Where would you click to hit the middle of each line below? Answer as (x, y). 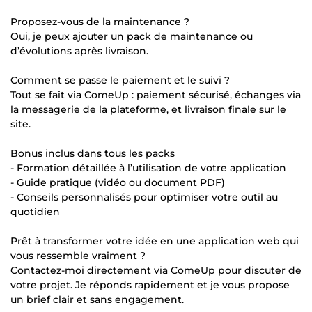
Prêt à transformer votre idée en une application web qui (155, 241)
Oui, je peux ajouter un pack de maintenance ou (132, 36)
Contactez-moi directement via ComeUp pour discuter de (156, 270)
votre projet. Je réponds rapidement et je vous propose (150, 284)
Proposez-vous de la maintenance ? (100, 21)
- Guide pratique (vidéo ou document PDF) (118, 182)
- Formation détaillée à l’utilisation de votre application (148, 167)
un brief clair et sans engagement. (97, 299)
